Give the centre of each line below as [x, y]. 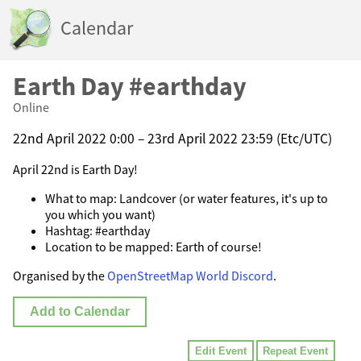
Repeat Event [296, 351]
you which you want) [100, 215]
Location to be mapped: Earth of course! [154, 247]
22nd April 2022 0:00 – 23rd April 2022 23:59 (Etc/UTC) [172, 138]
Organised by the [60, 276]
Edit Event [221, 351]
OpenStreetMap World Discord [190, 276]
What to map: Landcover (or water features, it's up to [187, 199]
